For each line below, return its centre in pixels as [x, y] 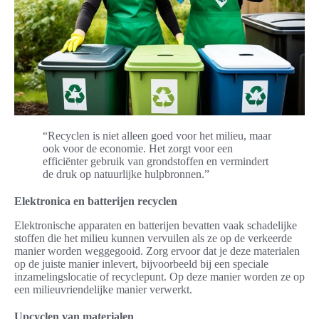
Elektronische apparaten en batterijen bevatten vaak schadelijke [156, 225]
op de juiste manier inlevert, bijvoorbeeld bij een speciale [141, 263]
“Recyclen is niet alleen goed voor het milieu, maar [157, 135]
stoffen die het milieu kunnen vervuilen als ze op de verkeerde [153, 238]
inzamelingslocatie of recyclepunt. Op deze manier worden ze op [159, 276]
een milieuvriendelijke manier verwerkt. [103, 289]
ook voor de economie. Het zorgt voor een [138, 148]
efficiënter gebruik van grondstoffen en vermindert [156, 161]
